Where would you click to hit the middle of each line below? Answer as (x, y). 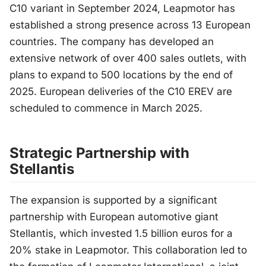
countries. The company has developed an (112, 42)
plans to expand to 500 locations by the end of (121, 75)
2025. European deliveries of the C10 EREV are (121, 92)
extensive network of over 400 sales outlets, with (128, 58)
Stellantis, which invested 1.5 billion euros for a (121, 234)
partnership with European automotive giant (114, 217)
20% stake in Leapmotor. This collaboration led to (128, 250)
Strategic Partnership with (99, 153)
